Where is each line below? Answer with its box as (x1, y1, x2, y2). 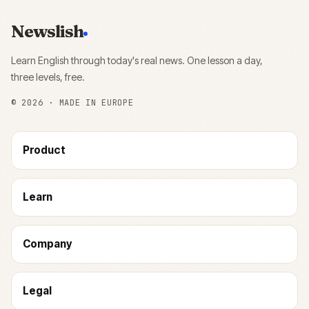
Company (23, 237, 72, 250)
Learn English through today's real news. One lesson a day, (11, 54, 263, 66)
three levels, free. (11, 71, 85, 83)
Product (23, 143, 66, 157)
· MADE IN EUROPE (43, 97, 134, 108)
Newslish (11, 21, 84, 41)
